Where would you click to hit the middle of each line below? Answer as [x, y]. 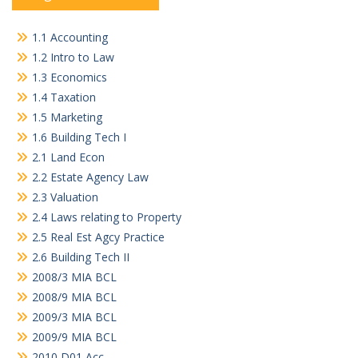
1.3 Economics [70, 77]
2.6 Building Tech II [81, 257]
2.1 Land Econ [68, 157]
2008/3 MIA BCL [74, 276]
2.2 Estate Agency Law [90, 177]
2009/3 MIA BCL [74, 316]
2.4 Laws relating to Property [107, 217]
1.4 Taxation [64, 97]
